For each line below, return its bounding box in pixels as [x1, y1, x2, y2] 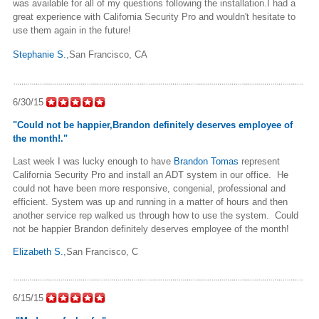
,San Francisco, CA [66, 48, 147, 60]
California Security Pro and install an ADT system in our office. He [13, 169, 288, 180]
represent [239, 155, 280, 167]
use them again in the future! [13, 24, 131, 36]
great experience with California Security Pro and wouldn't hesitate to [13, 11, 296, 22]
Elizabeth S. [13, 246, 63, 257]
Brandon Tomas [174, 155, 239, 167]
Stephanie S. [13, 48, 66, 60]
